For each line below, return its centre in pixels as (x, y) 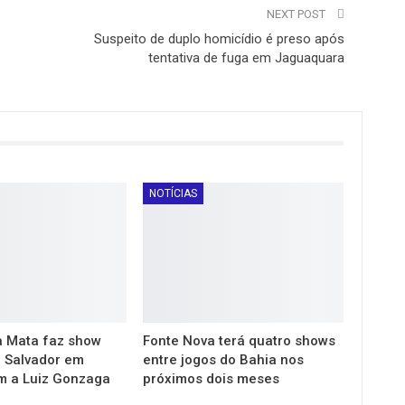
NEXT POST (297, 14)
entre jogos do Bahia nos (224, 359)
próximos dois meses (212, 378)
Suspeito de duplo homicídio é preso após (219, 38)
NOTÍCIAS (174, 193)
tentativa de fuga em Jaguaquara (246, 57)
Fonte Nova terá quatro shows (240, 340)
